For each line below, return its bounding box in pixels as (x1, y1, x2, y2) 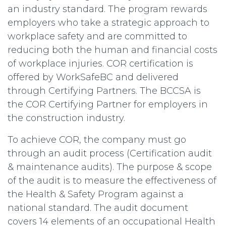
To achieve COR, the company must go (8, 134, 186, 146)
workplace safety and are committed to (8, 31, 187, 42)
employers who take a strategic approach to (8, 17, 209, 29)
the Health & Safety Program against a (8, 189, 184, 200)
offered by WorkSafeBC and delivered (8, 72, 179, 83)
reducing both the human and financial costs (8, 44, 217, 56)
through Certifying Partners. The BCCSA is (8, 85, 201, 97)
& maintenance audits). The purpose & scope (8, 161, 212, 173)
